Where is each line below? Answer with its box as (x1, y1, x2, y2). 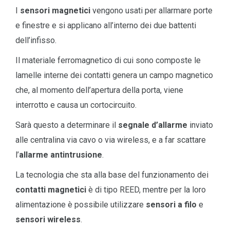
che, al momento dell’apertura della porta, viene (15, 85, 183, 95)
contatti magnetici (15, 184, 88, 195)
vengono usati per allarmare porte (90, 5, 213, 15)
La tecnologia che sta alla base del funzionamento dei (15, 169, 208, 180)
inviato (189, 120, 213, 130)
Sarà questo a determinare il (15, 120, 118, 130)
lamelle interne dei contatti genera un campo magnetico (15, 70, 213, 80)
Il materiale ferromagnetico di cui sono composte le (15, 55, 201, 65)
